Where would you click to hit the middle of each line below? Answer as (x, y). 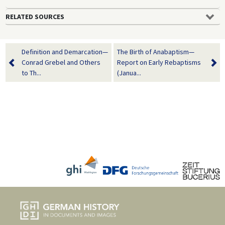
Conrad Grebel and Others (61, 62)
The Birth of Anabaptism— (156, 51)
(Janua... (129, 73)
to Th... (31, 73)
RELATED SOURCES (35, 16)
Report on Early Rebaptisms (159, 62)
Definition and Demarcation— (65, 51)
